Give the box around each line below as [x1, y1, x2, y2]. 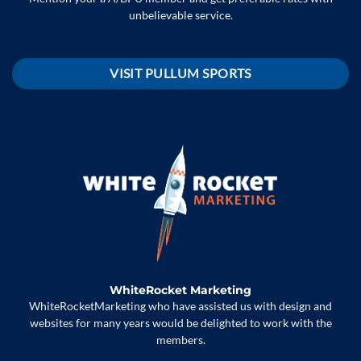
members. [156, 334, 205, 347]
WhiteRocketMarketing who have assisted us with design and [29, 300, 332, 313]
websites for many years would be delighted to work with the [29, 317, 332, 330]
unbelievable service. [128, 8, 233, 22]
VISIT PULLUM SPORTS [110, 65, 251, 81]
